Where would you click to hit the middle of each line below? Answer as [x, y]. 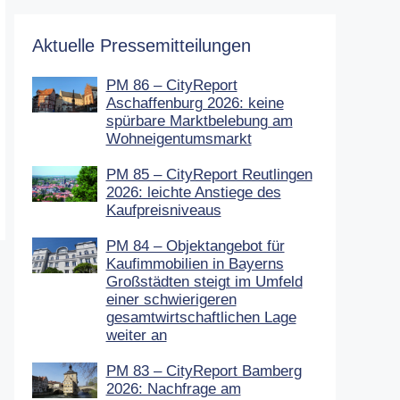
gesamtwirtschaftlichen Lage [201, 317]
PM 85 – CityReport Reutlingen [209, 174]
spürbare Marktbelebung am [199, 121]
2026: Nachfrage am [173, 388]
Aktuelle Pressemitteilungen [142, 45]
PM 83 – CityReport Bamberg [204, 371]
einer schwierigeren [171, 299]
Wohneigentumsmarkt [179, 138]
